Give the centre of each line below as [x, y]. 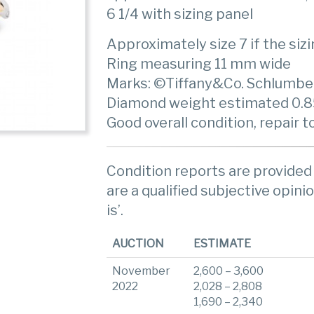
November [142, 271]
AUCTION [138, 244]
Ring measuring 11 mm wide [199, 64]
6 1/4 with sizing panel [180, 14]
